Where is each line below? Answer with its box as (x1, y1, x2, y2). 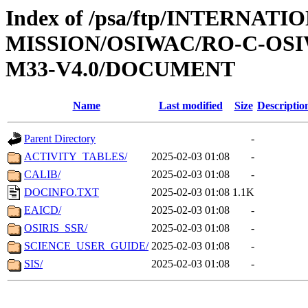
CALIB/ (24, 168, 60, 181)
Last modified (158, 100, 223, 112)
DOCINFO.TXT (24, 186, 99, 199)
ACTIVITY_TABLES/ (24, 151, 127, 163)
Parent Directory (24, 133, 96, 145)
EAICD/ (24, 204, 61, 217)
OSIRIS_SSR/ (24, 222, 87, 234)
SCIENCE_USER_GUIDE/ (24, 240, 148, 252)
